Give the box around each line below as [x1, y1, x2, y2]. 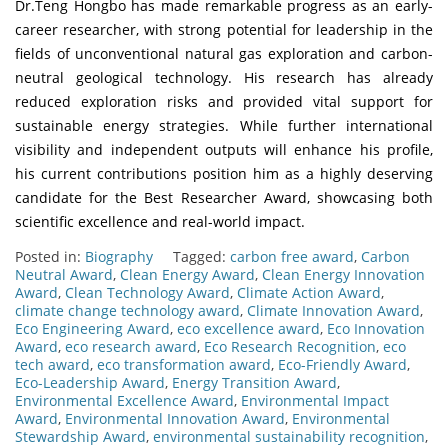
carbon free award [230, 246, 354, 266]
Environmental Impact [241, 390, 389, 410]
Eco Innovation [327, 318, 425, 338]
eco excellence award [177, 318, 320, 338]
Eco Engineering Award [15, 318, 170, 338]
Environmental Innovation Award [65, 408, 285, 428]
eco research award [65, 336, 197, 356]
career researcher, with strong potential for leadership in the [15, 19, 433, 39]
